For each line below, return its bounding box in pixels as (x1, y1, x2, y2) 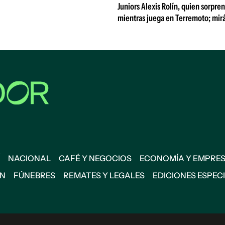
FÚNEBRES (14, 170, 55, 180)
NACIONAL (8, 153, 51, 163)
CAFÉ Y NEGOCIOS (59, 153, 132, 163)
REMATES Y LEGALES (63, 170, 145, 180)
